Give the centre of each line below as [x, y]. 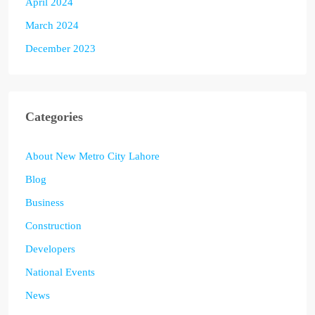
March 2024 [52, 25]
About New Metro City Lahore [92, 156]
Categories [54, 116]
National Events [60, 272]
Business [45, 202]
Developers [50, 249]
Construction [53, 225]
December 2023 [60, 48]
